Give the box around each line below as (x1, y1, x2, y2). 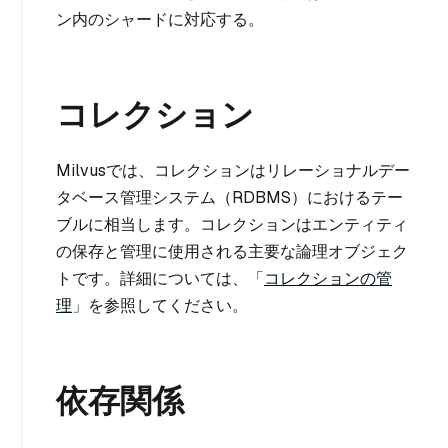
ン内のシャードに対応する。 (56, 9, 264, 30)
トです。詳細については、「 (56, 268, 264, 289)
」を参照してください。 (72, 295, 248, 316)
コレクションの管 (264, 268, 392, 289)
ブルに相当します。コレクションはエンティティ (56, 214, 408, 235)
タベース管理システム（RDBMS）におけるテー (56, 187, 403, 208)
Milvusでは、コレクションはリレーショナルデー (56, 160, 410, 181)
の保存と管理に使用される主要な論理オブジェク (56, 241, 408, 262)
